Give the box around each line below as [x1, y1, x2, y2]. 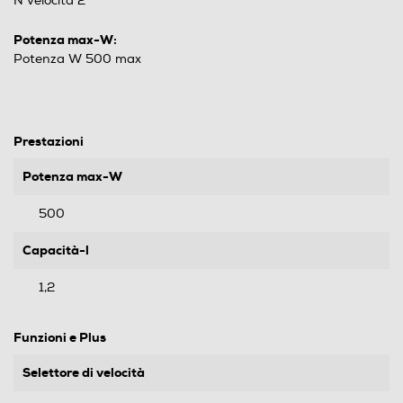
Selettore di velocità [22, 364, 145, 381]
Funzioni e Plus [13, 329, 106, 345]
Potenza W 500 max [13, 51, 141, 67]
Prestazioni [13, 133, 84, 149]
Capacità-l [22, 242, 89, 258]
